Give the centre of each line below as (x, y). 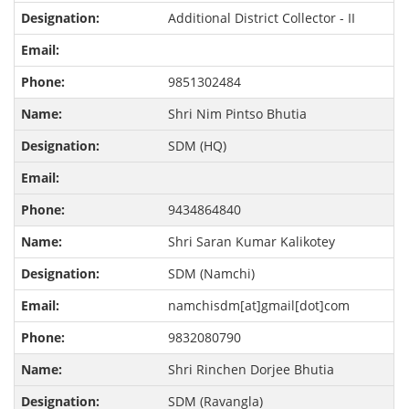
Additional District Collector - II (261, 18)
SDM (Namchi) (211, 274)
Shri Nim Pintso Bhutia (237, 114)
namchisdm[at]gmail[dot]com (258, 306)
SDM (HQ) (197, 146)
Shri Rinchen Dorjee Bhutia (251, 370)
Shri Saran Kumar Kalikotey (251, 242)
